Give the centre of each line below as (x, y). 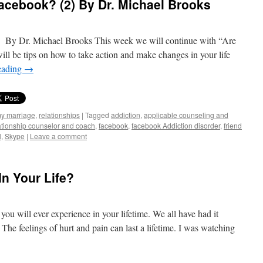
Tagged (97, 115)
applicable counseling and (186, 115)
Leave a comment (58, 136)
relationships (59, 115)
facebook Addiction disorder (176, 125)
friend (233, 125)
